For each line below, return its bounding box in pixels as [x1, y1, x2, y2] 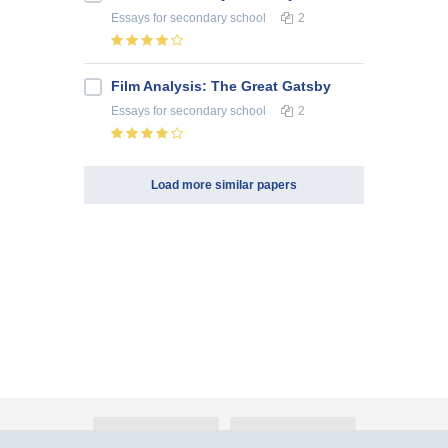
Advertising [262, 430, 323, 444]
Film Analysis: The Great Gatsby [111, 78, 331, 95]
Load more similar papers [151, 178, 297, 193]
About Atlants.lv [114, 430, 197, 444]
